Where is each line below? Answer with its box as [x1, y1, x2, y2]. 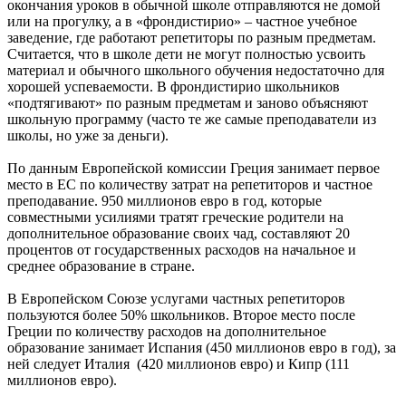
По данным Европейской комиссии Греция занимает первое [7, 160, 380, 177]
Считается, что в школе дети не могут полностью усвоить [7, 46, 365, 63]
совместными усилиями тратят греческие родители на [7, 209, 343, 226]
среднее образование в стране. [7, 258, 195, 275]
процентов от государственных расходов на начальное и [7, 242, 356, 258]
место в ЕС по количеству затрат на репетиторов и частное [7, 177, 372, 193]
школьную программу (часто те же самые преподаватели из [7, 111, 376, 128]
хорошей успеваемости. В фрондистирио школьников [7, 79, 340, 95]
